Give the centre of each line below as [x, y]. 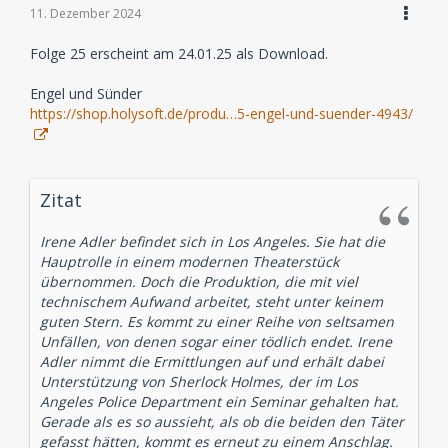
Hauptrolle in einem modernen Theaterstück [189, 262]
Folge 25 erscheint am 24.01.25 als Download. [179, 54]
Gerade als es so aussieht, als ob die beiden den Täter [222, 422]
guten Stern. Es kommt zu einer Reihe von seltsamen [217, 322]
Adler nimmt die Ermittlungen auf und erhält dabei [212, 362]
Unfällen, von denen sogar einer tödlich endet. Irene [216, 342]
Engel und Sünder [86, 94]
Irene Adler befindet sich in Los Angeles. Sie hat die [212, 242]
